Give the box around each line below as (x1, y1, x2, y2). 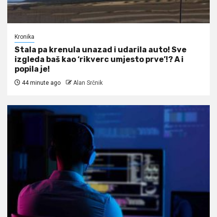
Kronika (15, 33, 34, 40)
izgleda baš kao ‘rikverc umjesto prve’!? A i (15, 54, 184, 64)
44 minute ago (20, 79, 61, 86)
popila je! (15, 64, 50, 74)
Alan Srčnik (73, 79, 103, 86)
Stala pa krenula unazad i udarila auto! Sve (15, 45, 186, 54)
